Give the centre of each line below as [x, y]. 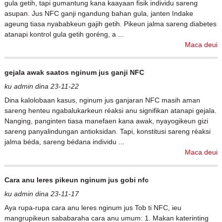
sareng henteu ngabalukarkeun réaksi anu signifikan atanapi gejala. [110, 111]
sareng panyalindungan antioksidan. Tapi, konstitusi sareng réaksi [107, 132]
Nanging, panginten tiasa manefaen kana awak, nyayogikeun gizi [106, 121]
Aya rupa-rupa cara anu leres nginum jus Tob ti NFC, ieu [93, 208]
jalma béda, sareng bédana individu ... [64, 142]
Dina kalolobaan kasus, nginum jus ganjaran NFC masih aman [102, 100]
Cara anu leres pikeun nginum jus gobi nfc [76, 180]
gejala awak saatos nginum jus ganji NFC [74, 73]
